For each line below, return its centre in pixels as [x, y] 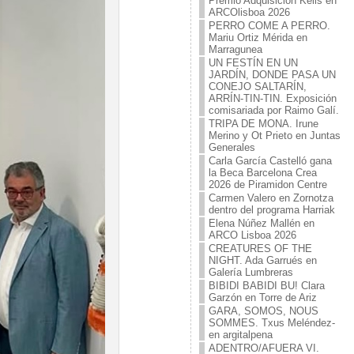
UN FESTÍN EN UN [253, 63]
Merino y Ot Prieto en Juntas [274, 136]
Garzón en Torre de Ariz [262, 298]
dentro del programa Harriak [271, 210]
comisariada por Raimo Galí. [273, 110]
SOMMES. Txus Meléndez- [271, 323]
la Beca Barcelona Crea [262, 173]
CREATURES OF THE [260, 249]
